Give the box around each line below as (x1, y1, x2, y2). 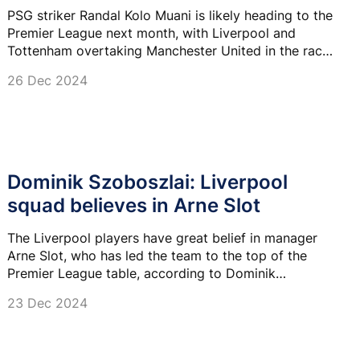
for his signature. (7, 59, 109, 76)
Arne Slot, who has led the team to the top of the (7, 247, 307, 264)
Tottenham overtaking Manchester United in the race (7, 42, 329, 59)
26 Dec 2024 (7, 72, 88, 88)
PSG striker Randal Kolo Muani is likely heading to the (7, 6, 333, 23)
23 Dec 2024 (7, 295, 88, 312)
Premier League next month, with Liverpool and (7, 24, 296, 41)
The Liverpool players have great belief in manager (7, 230, 317, 247)
